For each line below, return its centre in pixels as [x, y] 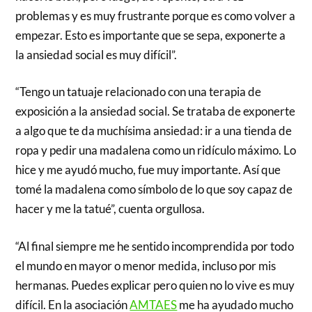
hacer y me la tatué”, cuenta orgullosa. [110, 209]
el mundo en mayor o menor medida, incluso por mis [146, 265]
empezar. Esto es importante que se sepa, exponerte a [151, 35]
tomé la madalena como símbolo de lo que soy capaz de [154, 189]
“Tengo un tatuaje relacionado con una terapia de [139, 92]
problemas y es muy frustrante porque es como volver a [156, 15]
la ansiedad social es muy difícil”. [96, 54]
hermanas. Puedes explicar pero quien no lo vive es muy [155, 285]
